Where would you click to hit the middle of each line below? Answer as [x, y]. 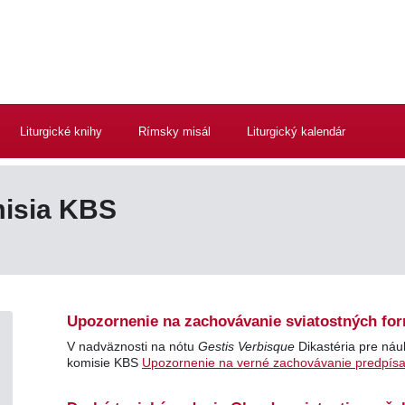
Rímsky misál [174, 132]
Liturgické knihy [61, 132]
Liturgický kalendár [296, 132]
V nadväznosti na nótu [132, 346]
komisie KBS [104, 363]
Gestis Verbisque [246, 346]
